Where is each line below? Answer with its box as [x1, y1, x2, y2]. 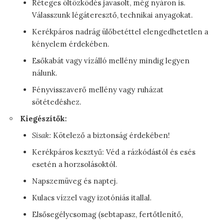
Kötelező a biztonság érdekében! [51, 131, 170, 140]
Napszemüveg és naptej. [32, 176, 118, 186]
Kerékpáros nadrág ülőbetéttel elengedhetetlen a [32, 27, 208, 37]
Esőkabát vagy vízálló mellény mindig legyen [32, 56, 190, 66]
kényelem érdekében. [32, 39, 110, 49]
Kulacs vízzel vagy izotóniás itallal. [32, 193, 152, 203]
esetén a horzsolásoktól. [32, 160, 117, 169]
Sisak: [32, 131, 51, 140]
